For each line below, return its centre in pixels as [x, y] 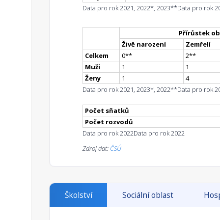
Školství [78, 195]
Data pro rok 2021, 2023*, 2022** [130, 90]
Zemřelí [198, 44]
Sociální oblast [148, 195]
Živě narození [144, 44]
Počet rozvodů [109, 122]
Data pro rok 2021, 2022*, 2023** [130, 8]
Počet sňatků [107, 111]
